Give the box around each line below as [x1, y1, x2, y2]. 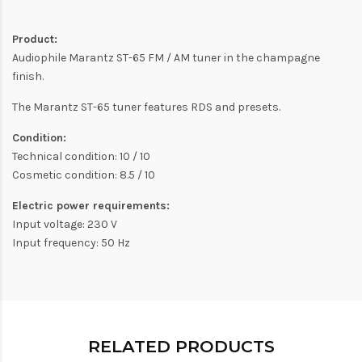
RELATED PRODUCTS [87, 336, 275, 357]
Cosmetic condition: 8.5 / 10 [12, 168, 155, 183]
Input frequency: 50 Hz [12, 236, 130, 250]
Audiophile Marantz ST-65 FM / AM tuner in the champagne [12, 51, 320, 65]
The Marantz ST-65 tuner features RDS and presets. [12, 100, 280, 115]
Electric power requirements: [12, 199, 170, 213]
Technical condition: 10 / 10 [12, 149, 150, 164]
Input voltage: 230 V [12, 217, 117, 232]
